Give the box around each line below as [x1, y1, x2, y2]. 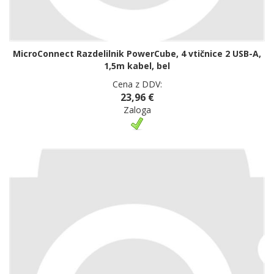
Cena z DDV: [112, 78, 162, 91]
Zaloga [123, 104, 151, 116]
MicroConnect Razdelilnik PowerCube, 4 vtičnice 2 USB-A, [13, 48, 261, 60]
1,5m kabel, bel [104, 60, 170, 72]
